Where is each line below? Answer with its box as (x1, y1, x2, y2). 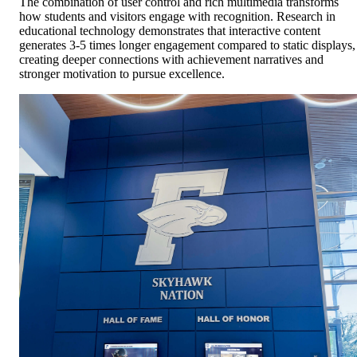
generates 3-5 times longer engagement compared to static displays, (19, 38, 355, 53)
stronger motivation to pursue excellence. (19, 67, 225, 81)
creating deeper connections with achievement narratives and (19, 53, 324, 67)
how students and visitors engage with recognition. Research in (19, 10, 335, 24)
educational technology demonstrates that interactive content (19, 24, 320, 38)
